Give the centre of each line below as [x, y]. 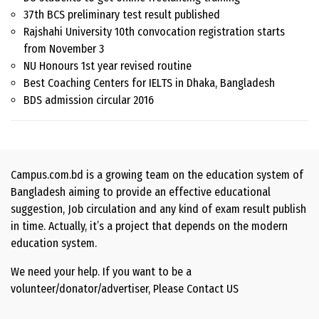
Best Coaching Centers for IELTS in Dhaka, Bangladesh [149, 83]
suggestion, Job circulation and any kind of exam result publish [158, 209]
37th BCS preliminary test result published [122, 15]
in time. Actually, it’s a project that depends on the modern [149, 226]
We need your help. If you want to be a [101, 272]
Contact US [213, 289]
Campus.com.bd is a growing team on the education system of [157, 175]
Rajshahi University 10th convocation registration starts [154, 32]
